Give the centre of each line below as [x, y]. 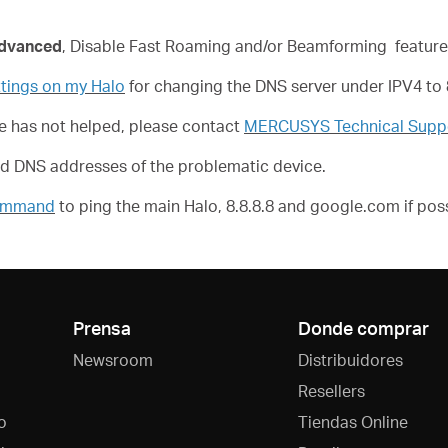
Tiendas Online [352, 421]
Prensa [102, 327]
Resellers [331, 390]
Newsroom [113, 359]
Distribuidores [350, 359]
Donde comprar [363, 327]
